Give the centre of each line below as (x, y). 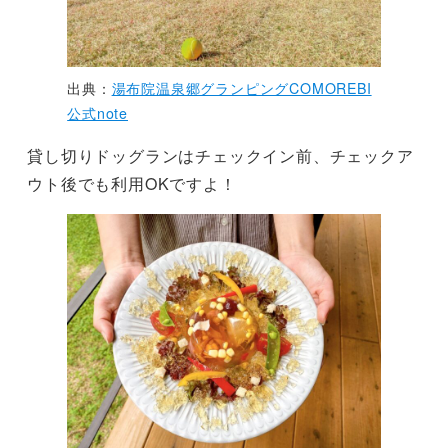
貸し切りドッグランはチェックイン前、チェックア (220, 156)
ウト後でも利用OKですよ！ (132, 184)
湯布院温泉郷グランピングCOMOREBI (241, 88)
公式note (97, 113)
